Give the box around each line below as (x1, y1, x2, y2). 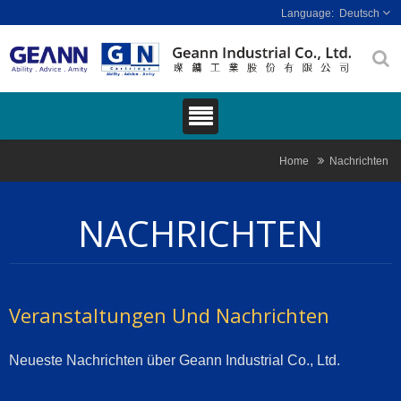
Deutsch (339, 7, 380, 20)
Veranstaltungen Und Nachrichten (9, 302, 329, 329)
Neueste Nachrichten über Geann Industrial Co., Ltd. (9, 353, 340, 369)
